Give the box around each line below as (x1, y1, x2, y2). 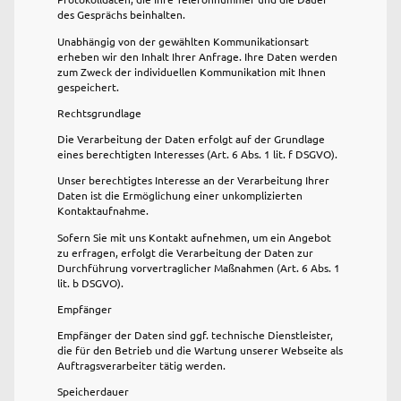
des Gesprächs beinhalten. (57, 7, 185, 22)
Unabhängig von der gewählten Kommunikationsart (57, 33, 309, 48)
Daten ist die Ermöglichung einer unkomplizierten (57, 188, 303, 203)
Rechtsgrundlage (57, 105, 141, 120)
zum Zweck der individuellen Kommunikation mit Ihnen (57, 64, 326, 79)
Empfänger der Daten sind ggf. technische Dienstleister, (57, 328, 333, 343)
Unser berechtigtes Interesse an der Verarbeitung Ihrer (57, 173, 329, 188)
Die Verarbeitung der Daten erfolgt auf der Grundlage (57, 132, 325, 147)
